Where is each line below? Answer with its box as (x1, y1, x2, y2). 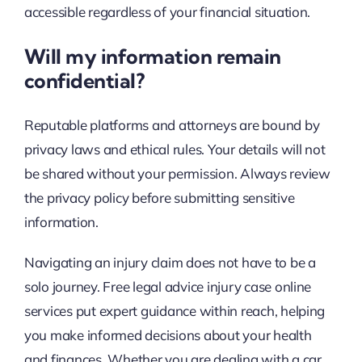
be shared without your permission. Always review (23, 165, 330, 183)
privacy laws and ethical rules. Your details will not (23, 141, 326, 158)
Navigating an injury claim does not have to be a (23, 254, 316, 271)
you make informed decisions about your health (23, 326, 312, 344)
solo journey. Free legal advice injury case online (23, 278, 312, 296)
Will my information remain (23, 44, 281, 69)
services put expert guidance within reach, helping (23, 302, 326, 320)
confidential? (23, 68, 145, 94)
